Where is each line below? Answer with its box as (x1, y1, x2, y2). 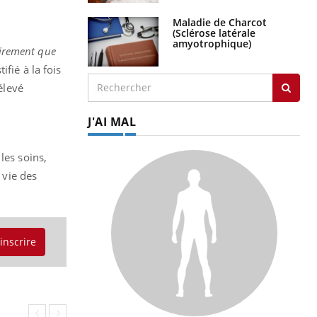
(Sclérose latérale (173, 25, 255, 40)
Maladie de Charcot (173, 15, 267, 29)
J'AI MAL (88, 113, 136, 129)
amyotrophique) (173, 36, 251, 50)
